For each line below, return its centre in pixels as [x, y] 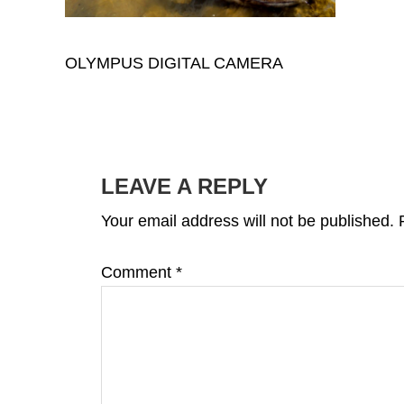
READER [122, 153]
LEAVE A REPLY [184, 186]
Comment [138, 272]
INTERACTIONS [165, 185]
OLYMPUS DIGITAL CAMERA [174, 63]
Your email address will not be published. [248, 221]
